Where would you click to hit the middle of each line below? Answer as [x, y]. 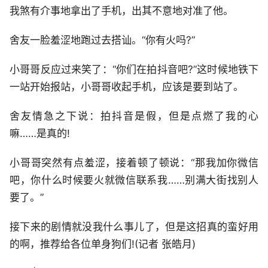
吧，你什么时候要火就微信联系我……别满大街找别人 [134, 180]
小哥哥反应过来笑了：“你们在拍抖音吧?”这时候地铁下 [134, 69]
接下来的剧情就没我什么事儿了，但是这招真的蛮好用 [134, 226]
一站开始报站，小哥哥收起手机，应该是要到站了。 [127, 86]
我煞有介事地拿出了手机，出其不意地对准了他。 [121, 10]
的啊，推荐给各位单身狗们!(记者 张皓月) [103, 244]
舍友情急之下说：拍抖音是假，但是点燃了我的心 [134, 116]
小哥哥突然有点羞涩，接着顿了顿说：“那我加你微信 [134, 162]
